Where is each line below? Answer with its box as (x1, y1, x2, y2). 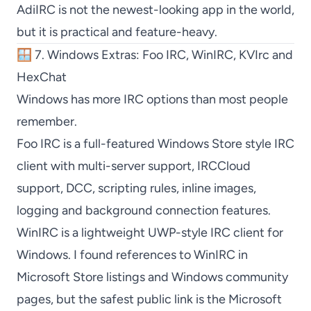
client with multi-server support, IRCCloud (17, 158, 251, 174)
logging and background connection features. (17, 203, 271, 218)
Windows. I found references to (17, 247, 194, 262)
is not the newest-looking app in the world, (56, 2, 294, 17)
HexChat (17, 69, 67, 85)
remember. (17, 114, 77, 129)
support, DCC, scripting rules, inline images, (17, 180, 256, 196)
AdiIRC (17, 2, 56, 17)
